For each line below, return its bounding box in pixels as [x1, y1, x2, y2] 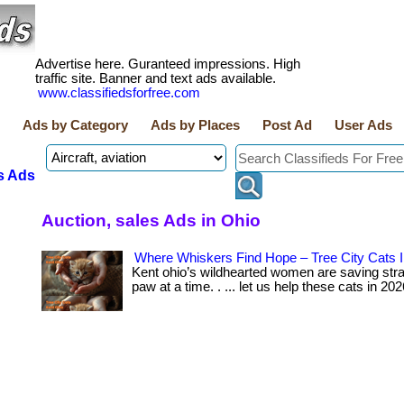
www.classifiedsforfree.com [38, 86, 200, 100]
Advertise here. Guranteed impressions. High [35, 57, 300, 71]
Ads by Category [23, 118, 128, 133]
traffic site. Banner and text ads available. [35, 71, 276, 86]
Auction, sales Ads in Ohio [41, 210, 261, 230]
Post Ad [262, 118, 312, 133]
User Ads [335, 118, 392, 133]
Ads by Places [151, 118, 240, 133]
